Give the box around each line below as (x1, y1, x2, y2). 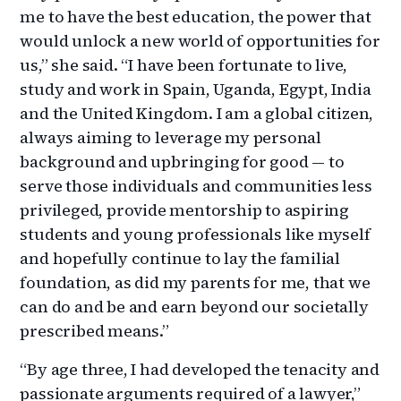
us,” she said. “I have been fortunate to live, (20, 53, 348, 76)
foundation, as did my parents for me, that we (20, 270, 371, 294)
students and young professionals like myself (20, 222, 371, 245)
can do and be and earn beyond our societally (20, 294, 369, 318)
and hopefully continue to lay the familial (20, 246, 341, 269)
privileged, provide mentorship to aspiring (20, 198, 350, 221)
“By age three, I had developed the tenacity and (20, 357, 380, 380)
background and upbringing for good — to (20, 149, 345, 173)
